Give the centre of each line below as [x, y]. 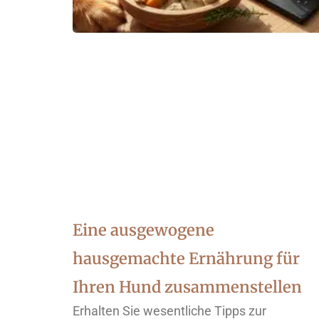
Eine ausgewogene [143, 230]
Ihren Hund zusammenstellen [187, 287]
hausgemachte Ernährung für [186, 259]
